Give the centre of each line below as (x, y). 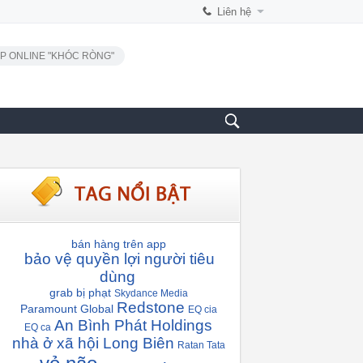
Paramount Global (66, 309)
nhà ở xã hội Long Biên (93, 343)
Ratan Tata (201, 345)
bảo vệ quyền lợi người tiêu (119, 259)
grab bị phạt (80, 293)
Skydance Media (151, 293)
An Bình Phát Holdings (133, 325)
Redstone (150, 307)
